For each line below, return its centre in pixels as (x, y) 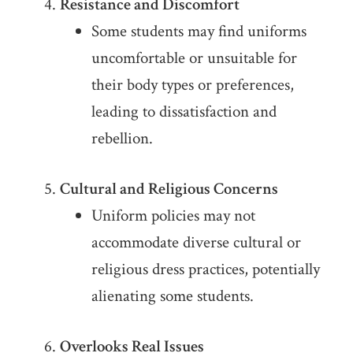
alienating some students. (172, 296)
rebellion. (122, 139)
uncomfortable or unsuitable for (194, 58)
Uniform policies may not (173, 216)
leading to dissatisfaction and (184, 112)
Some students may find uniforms (199, 32)
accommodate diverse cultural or (196, 243)
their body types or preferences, (192, 85)
